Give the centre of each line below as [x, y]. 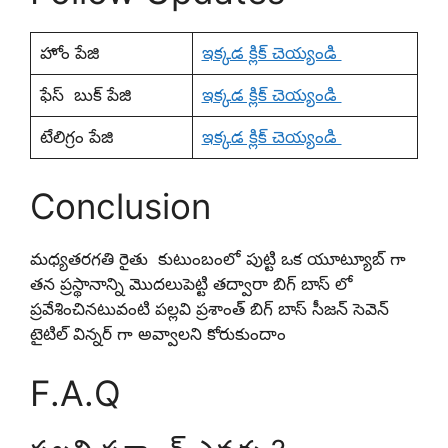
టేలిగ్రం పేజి [78, 137]
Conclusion [125, 205]
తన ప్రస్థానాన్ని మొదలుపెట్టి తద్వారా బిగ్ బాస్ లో [191, 283]
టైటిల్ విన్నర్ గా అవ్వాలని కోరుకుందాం [158, 333]
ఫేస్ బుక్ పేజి [87, 95]
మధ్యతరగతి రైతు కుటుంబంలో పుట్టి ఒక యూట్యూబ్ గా [218, 258]
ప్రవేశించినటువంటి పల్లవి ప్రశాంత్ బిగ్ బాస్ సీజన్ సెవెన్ [209, 308]
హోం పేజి [71, 53]
